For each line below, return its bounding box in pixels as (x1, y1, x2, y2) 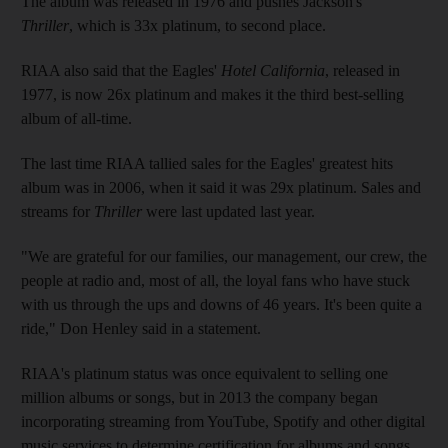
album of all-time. (21, 109, 132, 127)
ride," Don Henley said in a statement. (21, 319, 261, 337)
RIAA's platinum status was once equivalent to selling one (21, 364, 388, 382)
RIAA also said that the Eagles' (21, 61, 221, 79)
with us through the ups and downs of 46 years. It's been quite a (21, 295, 422, 313)
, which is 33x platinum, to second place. (69, 16, 326, 34)
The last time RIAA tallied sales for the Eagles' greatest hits (21, 154, 393, 172)
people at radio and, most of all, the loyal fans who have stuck (21, 271, 410, 289)
